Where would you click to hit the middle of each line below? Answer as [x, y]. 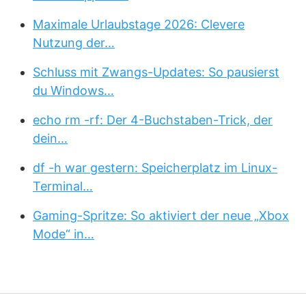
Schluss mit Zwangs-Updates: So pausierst [156, 72]
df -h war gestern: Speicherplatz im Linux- [155, 168]
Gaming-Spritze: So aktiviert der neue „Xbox [161, 215]
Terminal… [63, 186]
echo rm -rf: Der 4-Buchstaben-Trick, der [153, 120]
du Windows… [73, 91]
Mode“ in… [64, 234]
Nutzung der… [74, 43]
